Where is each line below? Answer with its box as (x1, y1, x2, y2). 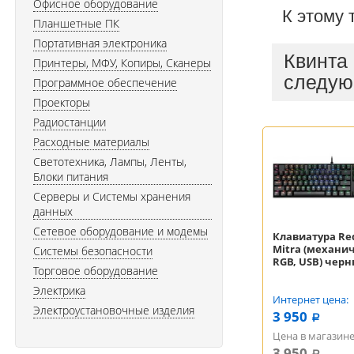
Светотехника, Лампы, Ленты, (33, 154, 186, 169)
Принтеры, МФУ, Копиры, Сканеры (33, 55, 211, 70)
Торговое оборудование (33, 263, 158, 278)
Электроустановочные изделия (33, 303, 194, 318)
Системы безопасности (33, 243, 153, 258)
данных (33, 204, 73, 219)
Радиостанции (33, 115, 106, 130)
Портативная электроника (33, 36, 167, 51)
